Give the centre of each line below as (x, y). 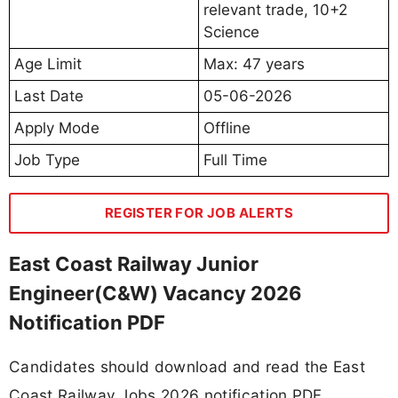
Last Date (49, 96)
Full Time (235, 159)
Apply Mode (57, 127)
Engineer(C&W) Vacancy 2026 (155, 293)
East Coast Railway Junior (134, 263)
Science (231, 32)
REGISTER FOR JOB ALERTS (199, 212)
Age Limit (48, 64)
